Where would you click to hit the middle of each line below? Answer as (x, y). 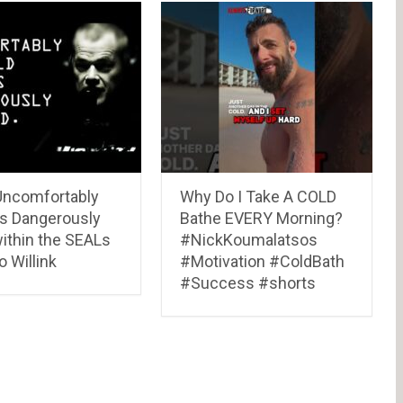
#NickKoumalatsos (249, 239)
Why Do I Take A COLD (259, 196)
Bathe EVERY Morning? (262, 218)
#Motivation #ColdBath (263, 261)
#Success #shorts (248, 282)
